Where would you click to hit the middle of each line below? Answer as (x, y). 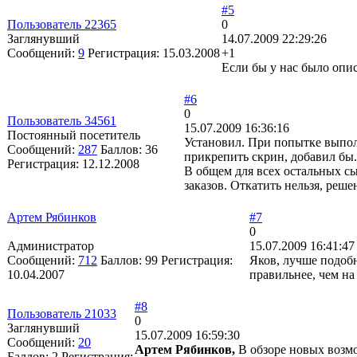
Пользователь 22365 (62, 24)
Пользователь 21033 (62, 313)
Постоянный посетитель (74, 135)
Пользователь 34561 (62, 120)
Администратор (51, 245)
